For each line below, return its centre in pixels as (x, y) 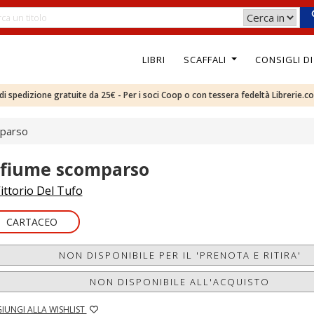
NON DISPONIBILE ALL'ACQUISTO (180, 282)
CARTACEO (32, 222)
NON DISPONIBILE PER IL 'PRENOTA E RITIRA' (180, 255)
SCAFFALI (206, 59)
